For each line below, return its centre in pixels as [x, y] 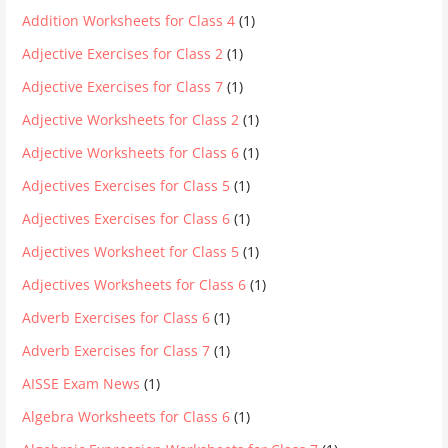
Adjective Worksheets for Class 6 [131, 153]
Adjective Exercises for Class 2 [123, 54]
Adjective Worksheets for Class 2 [131, 120]
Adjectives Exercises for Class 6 [126, 219]
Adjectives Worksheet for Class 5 [131, 252]
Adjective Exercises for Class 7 [123, 87]
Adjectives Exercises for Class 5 [126, 186]
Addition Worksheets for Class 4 [129, 21]
